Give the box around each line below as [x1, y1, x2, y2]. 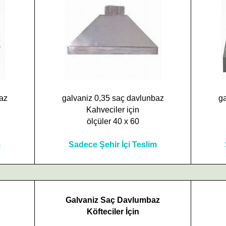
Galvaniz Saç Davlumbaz [66, 196, 160, 204]
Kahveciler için [86, 105, 139, 114]
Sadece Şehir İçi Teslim [69, 140, 157, 149]
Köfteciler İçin [86, 207, 139, 216]
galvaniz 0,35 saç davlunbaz [62, 94, 164, 102]
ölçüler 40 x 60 [86, 117, 139, 126]
